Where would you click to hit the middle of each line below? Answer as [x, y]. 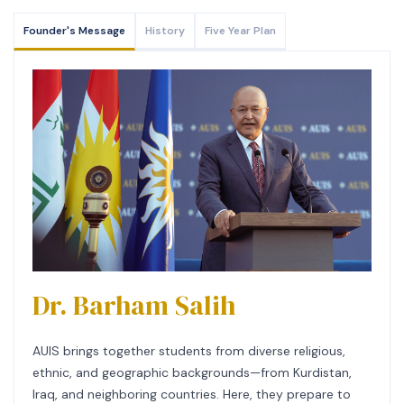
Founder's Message [74, 30]
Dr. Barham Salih [134, 306]
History [165, 30]
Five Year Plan [240, 30]
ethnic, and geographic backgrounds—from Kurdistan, [192, 373]
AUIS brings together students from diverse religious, [189, 351]
